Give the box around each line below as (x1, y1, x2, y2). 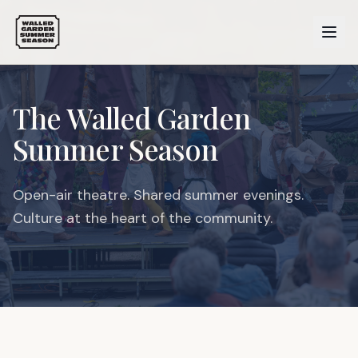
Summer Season (13, 129, 218, 168)
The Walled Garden (13, 98, 250, 137)
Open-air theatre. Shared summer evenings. (13, 185, 304, 205)
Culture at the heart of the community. (13, 209, 272, 228)
